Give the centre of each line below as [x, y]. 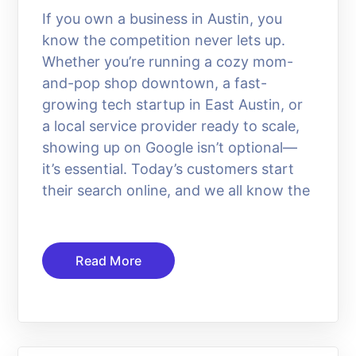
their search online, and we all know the [176, 190]
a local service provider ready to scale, [171, 126]
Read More [109, 260]
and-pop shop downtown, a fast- [155, 83]
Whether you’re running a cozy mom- [168, 61]
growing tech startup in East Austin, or [173, 104]
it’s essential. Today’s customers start [168, 168]
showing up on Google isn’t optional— [170, 147]
